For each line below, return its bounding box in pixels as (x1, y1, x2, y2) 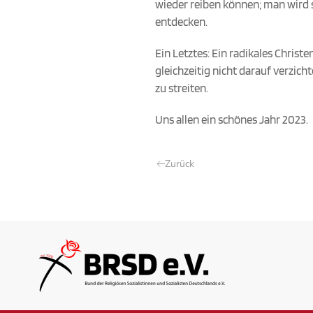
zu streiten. (155, 81, 208, 96)
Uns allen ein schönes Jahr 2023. (155, 112, 308, 127)
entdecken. (155, 15, 208, 29)
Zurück (165, 157, 194, 171)
